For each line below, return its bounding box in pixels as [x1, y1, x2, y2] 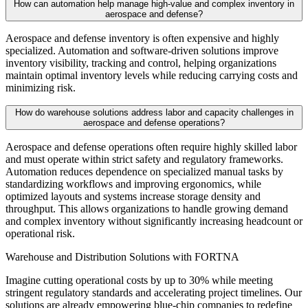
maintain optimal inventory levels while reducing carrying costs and [5, 69, 298, 81]
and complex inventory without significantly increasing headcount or [5, 214, 302, 227]
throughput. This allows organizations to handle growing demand [5, 202, 288, 214]
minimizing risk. [5, 81, 76, 93]
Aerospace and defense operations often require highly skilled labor [5, 140, 297, 153]
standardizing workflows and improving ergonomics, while [5, 177, 261, 190]
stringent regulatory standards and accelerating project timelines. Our [5, 286, 302, 298]
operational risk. [5, 227, 75, 239]
